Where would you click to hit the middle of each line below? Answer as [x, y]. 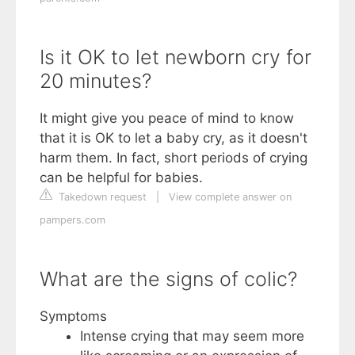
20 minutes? [95, 80]
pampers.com [73, 219]
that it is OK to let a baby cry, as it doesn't [174, 137]
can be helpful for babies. [121, 177]
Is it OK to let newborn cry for [176, 57]
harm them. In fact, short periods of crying [174, 157]
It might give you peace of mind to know [167, 118]
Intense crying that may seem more [192, 336]
